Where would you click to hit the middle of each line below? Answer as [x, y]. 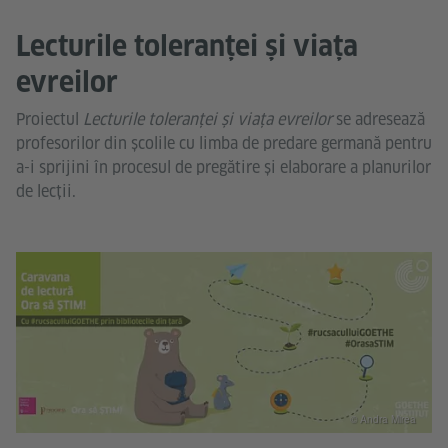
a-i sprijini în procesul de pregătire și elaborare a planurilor [223, 168]
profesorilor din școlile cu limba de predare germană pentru [224, 144]
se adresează [380, 120]
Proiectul [49, 120]
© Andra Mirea [383, 419]
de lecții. [46, 192]
